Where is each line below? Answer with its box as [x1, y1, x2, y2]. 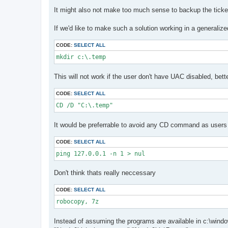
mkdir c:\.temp [56, 53, 106, 61]
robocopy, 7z [56, 198, 102, 206]
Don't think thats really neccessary [54, 169, 156, 177]
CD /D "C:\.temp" [56, 101, 113, 109]
